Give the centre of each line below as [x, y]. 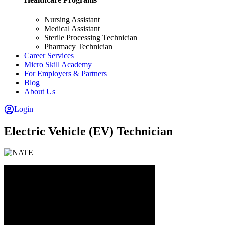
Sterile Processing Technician [91, 38]
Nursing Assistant [72, 20]
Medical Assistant [72, 29]
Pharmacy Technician [78, 47]
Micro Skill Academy [58, 65]
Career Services [49, 56]
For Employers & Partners [66, 74]
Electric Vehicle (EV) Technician [88, 131]
